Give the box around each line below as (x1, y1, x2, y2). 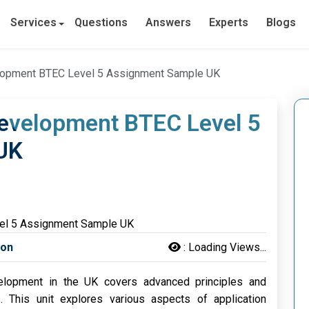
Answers (146, 16, 192, 29)
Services (10, 16, 57, 29)
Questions (74, 16, 128, 29)
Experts (209, 16, 249, 29)
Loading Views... (188, 241, 266, 255)
